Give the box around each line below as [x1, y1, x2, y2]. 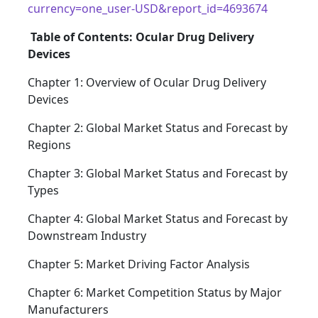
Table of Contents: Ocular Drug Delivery [31, 29, 254, 45]
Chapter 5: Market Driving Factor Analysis [28, 256, 250, 273]
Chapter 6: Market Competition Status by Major [28, 285, 282, 301]
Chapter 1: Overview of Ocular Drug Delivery [28, 75, 266, 91]
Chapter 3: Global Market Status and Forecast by [28, 165, 287, 182]
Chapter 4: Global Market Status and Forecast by [28, 211, 287, 227]
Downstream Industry [28, 228, 146, 244]
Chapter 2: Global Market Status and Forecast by [28, 120, 287, 136]
